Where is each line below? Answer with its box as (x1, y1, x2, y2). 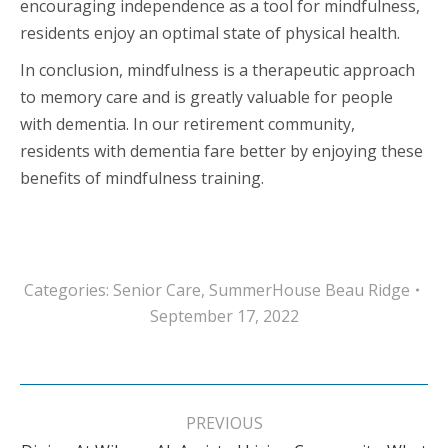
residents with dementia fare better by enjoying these (20, 139, 423, 162)
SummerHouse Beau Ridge (208, 278, 410, 301)
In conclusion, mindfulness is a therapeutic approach (20, 58, 415, 81)
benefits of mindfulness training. (20, 166, 264, 189)
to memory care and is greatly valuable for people (20, 85, 393, 108)
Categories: (23, 278, 113, 301)
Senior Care (112, 278, 201, 301)
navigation (19, 403, 141, 434)
